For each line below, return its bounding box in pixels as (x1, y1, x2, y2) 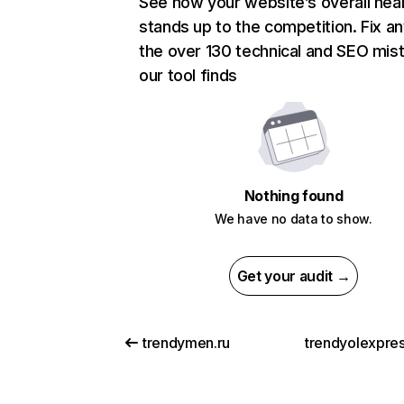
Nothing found (243, 187, 344, 206)
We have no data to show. (215, 211, 372, 227)
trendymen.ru (142, 334, 231, 353)
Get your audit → (236, 267, 351, 286)
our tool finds (139, 66, 237, 86)
